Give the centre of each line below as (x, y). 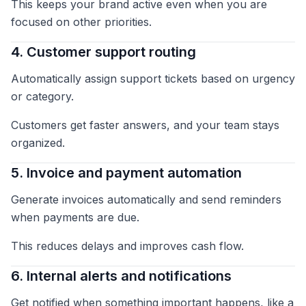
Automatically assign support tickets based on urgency (153, 79)
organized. (38, 143)
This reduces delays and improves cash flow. (127, 246)
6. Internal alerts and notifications (121, 276)
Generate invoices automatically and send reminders (146, 200)
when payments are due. (75, 218)
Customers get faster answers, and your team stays (145, 125)
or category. (42, 97)
